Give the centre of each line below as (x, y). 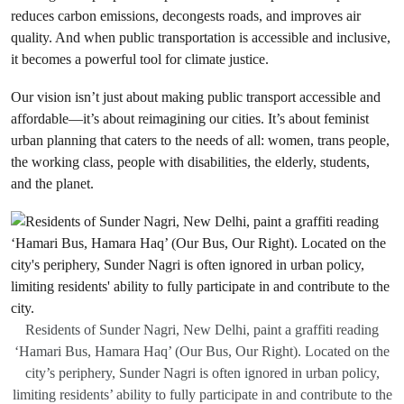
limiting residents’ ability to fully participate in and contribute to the (202, 395)
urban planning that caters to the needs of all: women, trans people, (200, 140)
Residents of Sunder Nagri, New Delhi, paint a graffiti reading (202, 330)
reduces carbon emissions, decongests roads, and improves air (186, 16)
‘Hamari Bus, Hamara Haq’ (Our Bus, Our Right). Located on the (202, 351)
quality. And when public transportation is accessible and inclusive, (201, 37)
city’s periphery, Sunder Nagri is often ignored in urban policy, (202, 373)
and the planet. (54, 184)
